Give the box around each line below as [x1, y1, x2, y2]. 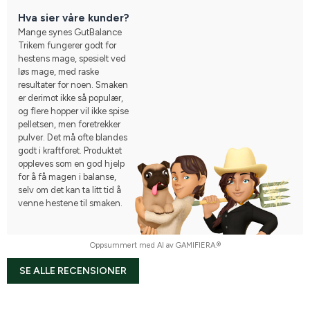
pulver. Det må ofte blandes [18, 131, 127, 143]
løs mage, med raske [18, 66, 99, 77]
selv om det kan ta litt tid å [18, 184, 121, 195]
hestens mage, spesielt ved [18, 53, 126, 64]
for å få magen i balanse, [18, 171, 116, 182]
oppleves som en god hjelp [18, 158, 125, 169]
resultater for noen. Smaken [18, 79, 128, 90]
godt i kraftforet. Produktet [18, 145, 122, 156]
